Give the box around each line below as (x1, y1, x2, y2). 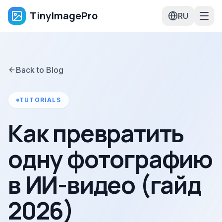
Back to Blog (16, 65, 63, 75)
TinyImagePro (30, 9, 98, 22)
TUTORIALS (19, 96, 61, 104)
